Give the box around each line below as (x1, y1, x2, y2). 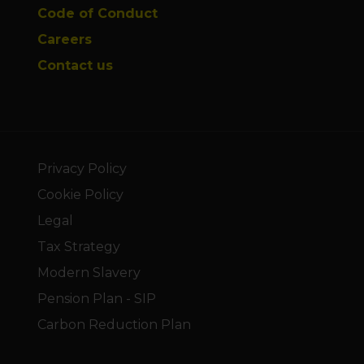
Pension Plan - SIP (37, 291, 156, 307)
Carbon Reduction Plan (37, 317, 191, 333)
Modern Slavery (37, 265, 141, 281)
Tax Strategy (37, 239, 120, 255)
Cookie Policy (37, 187, 123, 203)
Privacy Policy (37, 161, 127, 177)
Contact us (37, 58, 113, 74)
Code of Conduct (37, 6, 158, 22)
